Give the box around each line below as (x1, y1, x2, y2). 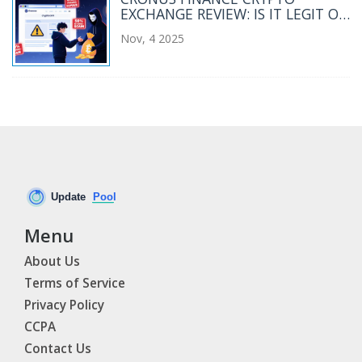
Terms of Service (24, 275, 125, 293)
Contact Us (24, 340, 91, 358)
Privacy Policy (24, 297, 104, 314)
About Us (24, 253, 80, 271)
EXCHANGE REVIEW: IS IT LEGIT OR (120, 4, 347, 24)
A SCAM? (120, 19, 178, 40)
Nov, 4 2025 (120, 31, 184, 47)
